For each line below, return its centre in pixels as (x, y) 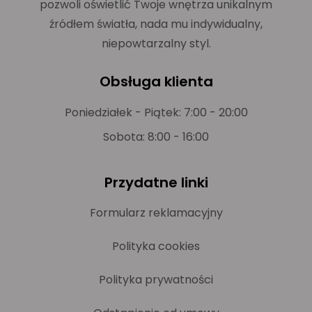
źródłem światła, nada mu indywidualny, (156, 24)
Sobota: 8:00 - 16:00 (156, 137)
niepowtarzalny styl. (156, 44)
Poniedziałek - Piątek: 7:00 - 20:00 (156, 113)
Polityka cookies (156, 247)
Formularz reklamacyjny (156, 213)
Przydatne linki (156, 183)
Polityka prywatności (156, 280)
